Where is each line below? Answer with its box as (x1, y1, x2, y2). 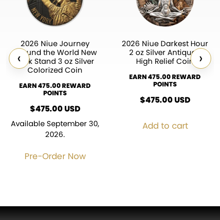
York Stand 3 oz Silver (16, 55, 94, 66)
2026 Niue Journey (21, 38, 89, 49)
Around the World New (13, 47, 97, 57)
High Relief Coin (136, 55, 194, 66)
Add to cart (142, 119, 188, 132)
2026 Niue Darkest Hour (122, 38, 208, 49)
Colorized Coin (27, 64, 82, 75)
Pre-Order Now (24, 150, 86, 162)
